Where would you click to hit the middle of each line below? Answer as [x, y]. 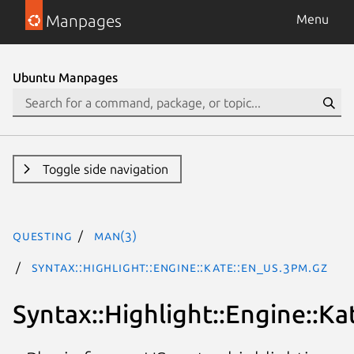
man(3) [116, 235]
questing [43, 235]
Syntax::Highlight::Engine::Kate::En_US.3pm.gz [179, 267]
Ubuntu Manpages [65, 77]
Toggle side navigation [105, 169]
